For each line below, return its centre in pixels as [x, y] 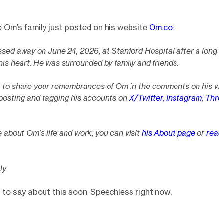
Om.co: [162, 27]
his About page [168, 133]
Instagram [184, 98]
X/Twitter [146, 98]
